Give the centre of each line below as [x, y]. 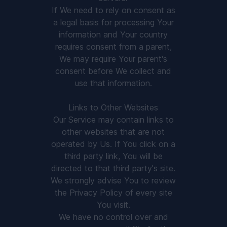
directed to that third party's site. [113, 168]
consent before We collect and [113, 71]
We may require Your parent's [113, 59]
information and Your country [113, 34]
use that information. [113, 83]
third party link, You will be [113, 156]
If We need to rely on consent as [113, 10]
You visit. [113, 205]
